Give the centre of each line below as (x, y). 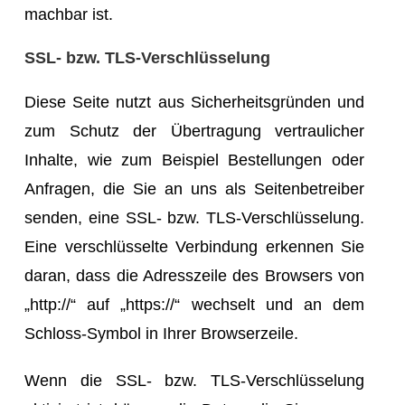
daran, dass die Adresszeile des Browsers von (194, 275)
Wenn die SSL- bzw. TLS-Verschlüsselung (194, 380)
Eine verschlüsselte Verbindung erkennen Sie (194, 246)
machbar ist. (69, 14)
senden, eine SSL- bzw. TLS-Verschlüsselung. (194, 217)
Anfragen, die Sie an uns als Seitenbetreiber (194, 188)
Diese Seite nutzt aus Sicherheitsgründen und (194, 102)
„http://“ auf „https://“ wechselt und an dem (194, 304)
